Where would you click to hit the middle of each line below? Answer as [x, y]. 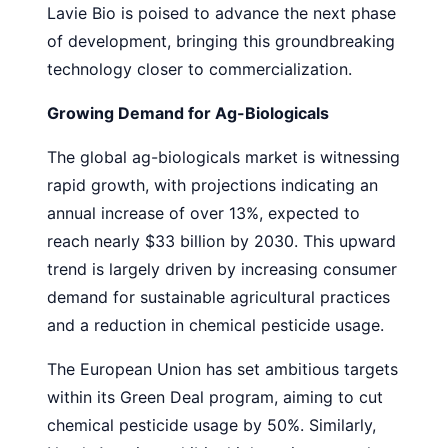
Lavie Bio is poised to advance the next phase [221, 12]
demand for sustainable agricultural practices [218, 296]
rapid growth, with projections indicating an [212, 184]
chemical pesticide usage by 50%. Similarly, [211, 424]
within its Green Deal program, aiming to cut [215, 396]
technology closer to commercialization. [199, 68]
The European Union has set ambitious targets [222, 368]
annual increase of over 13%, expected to [203, 212]
